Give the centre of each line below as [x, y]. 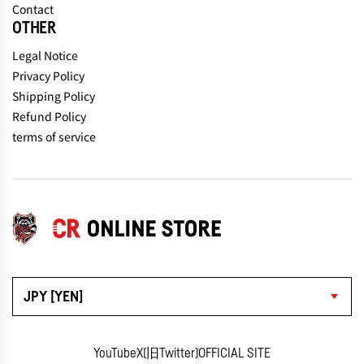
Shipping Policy [54, 95]
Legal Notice [45, 55]
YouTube [115, 353]
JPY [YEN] [53, 297]
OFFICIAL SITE [234, 353]
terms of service [54, 136]
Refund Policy [49, 116]
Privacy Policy [48, 75]
